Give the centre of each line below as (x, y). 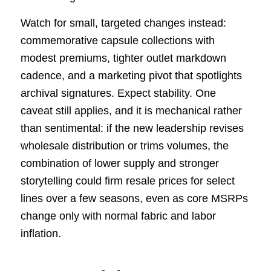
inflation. (41, 234)
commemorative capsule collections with (117, 41)
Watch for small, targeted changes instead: (123, 23)
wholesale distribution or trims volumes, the (124, 146)
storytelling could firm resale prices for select (127, 181)
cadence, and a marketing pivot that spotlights (131, 76)
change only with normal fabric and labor (118, 216)
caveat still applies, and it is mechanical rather (131, 111)
